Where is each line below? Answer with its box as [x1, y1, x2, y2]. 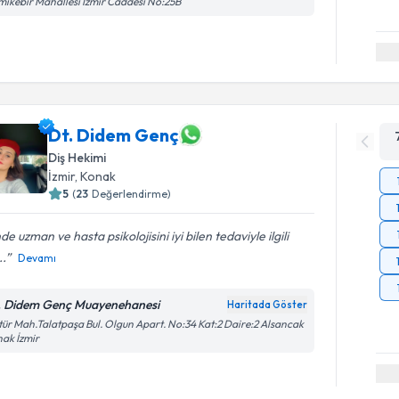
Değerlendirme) [92, 187, 172, 200]
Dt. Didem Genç [48, 123, 180, 146]
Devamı [18, 251, 57, 265]
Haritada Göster [227, 298, 308, 311]
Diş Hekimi [48, 150, 107, 166]
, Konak [75, 168, 117, 184]
